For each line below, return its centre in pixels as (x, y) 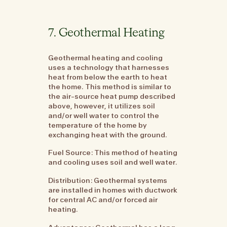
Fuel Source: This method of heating (113, 153)
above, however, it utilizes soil (102, 106)
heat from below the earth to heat (108, 77)
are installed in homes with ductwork (113, 190)
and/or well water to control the (104, 115)
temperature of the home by (98, 125)
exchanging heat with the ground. (108, 135)
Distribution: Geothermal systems (108, 181)
